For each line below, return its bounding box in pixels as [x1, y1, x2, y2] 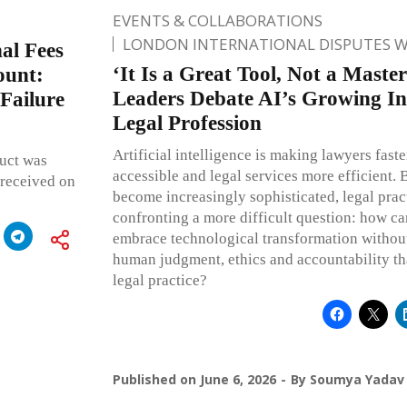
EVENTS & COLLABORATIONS [112, 9, 323, 31]
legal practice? [112, 271, 207, 289]
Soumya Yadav [309, 370, 404, 388]
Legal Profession [112, 111, 262, 134]
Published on [112, 370, 200, 388]
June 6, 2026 [199, 370, 276, 388]
